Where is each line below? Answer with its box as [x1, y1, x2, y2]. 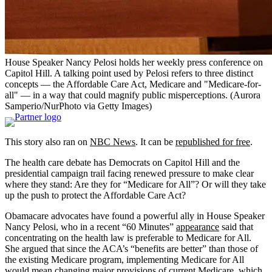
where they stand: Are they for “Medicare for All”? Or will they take [5, 178, 266, 189]
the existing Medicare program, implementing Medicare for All [5, 254, 244, 265]
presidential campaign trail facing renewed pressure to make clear [5, 168, 254, 178]
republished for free [175, 136, 250, 147]
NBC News [90, 136, 135, 147]
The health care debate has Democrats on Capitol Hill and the [5, 157, 240, 168]
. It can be [135, 136, 175, 147]
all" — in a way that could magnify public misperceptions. [5, 89, 230, 100]
